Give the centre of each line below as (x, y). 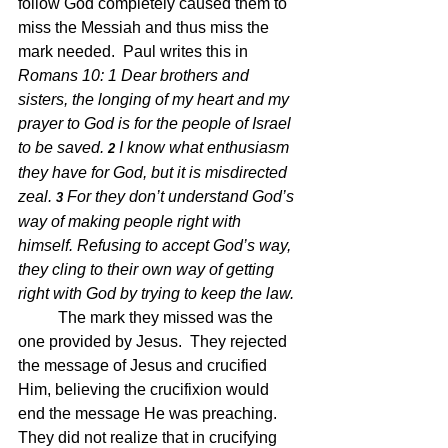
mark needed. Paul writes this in (135, 52)
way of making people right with (131, 222)
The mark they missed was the (167, 318)
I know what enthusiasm (206, 148)
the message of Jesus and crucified (144, 366)
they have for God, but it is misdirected (154, 173)
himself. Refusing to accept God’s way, (156, 246)
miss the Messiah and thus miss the (145, 28)
